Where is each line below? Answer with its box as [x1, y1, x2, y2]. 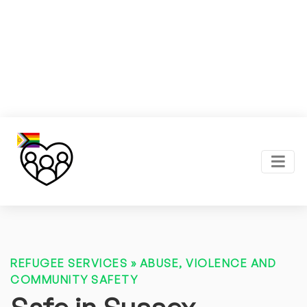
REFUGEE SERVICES [10, 256, 127, 271]
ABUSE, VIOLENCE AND [139, 256, 276, 271]
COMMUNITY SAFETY [10, 273, 138, 287]
